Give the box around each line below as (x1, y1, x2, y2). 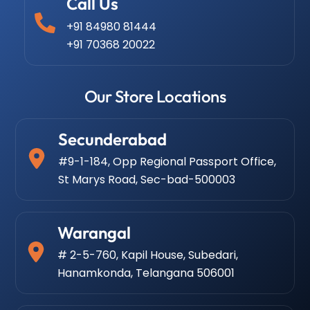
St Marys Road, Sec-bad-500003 (58, 171, 236, 188)
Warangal (57, 221, 131, 243)
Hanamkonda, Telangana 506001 (57, 264, 235, 281)
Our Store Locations (84, 85, 226, 107)
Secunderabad (58, 128, 167, 149)
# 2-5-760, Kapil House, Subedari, (57, 246, 239, 263)
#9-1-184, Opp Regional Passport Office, (58, 153, 277, 170)
